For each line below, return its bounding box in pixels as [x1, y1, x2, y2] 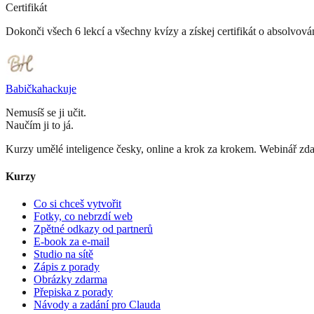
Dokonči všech [6, 25, 75, 37]
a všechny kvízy [104, 25, 179, 37]
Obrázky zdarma [34, 273, 107, 286]
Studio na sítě [34, 248, 93, 261]
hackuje [42, 82, 76, 95]
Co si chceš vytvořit [34, 198, 121, 210]
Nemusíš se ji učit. [6, 106, 86, 118]
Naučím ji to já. [6, 118, 74, 131]
